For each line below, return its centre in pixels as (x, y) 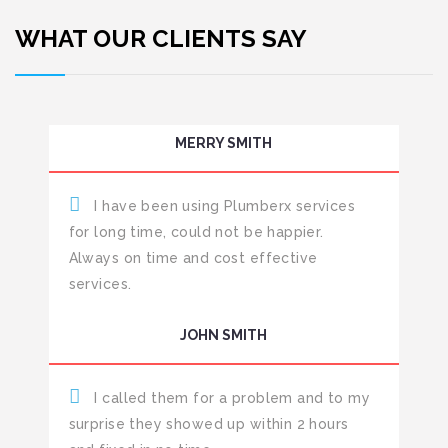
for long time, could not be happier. (196, 232)
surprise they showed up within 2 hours (208, 424)
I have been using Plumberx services (223, 206)
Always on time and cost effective (193, 258)
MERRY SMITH (224, 143)
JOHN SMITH (224, 335)
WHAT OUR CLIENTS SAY (161, 39)
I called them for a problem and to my (230, 398)
